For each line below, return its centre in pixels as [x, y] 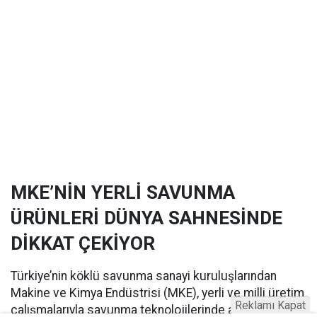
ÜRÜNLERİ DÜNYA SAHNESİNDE [146, 218]
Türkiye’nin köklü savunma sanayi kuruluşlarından [144, 276]
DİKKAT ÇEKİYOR [83, 243]
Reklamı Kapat [270, 305]
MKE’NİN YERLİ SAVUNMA [123, 192]
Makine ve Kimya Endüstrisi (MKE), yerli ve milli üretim [157, 293]
